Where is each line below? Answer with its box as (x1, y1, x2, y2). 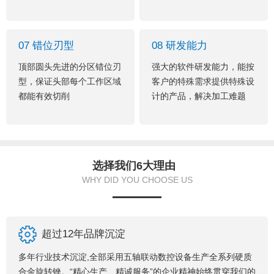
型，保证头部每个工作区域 (18, 76, 121, 87)
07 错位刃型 (18, 40, 74, 52)
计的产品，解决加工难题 (152, 91, 246, 102)
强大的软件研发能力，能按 (152, 62, 255, 72)
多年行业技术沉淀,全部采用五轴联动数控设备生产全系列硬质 (18, 251, 252, 262)
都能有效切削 (18, 91, 70, 102)
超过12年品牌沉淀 (42, 228, 125, 240)
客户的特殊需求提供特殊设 (152, 76, 255, 87)
